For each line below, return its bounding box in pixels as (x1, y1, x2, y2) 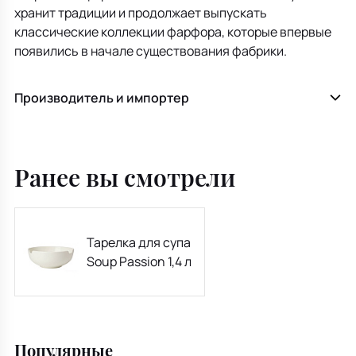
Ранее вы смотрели (14, 161, 235, 193)
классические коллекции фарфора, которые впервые (14, 22, 331, 41)
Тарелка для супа (87, 233, 191, 251)
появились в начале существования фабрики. (14, 41, 287, 60)
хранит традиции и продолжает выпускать (14, 3, 267, 21)
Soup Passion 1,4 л (87, 252, 192, 270)
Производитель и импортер (14, 88, 189, 106)
